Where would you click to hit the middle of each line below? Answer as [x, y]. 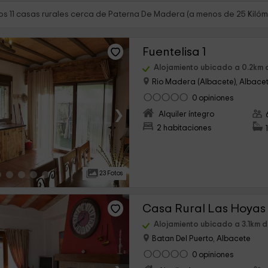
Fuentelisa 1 [174, 52]
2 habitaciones [185, 128]
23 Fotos [111, 173]
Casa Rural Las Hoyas [204, 208]
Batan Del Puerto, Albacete [201, 239]
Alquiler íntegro [187, 115]
